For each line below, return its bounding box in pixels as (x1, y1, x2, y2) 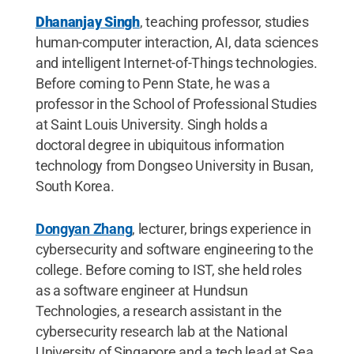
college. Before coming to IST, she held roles (35, 261, 302, 278)
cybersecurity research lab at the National (35, 322, 288, 340)
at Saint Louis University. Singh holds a (35, 115, 268, 133)
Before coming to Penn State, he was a (35, 74, 270, 92)
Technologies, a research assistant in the (35, 302, 282, 319)
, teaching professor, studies (139, 13, 309, 30)
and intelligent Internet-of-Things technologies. (35, 54, 318, 71)
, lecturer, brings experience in (132, 220, 311, 237)
